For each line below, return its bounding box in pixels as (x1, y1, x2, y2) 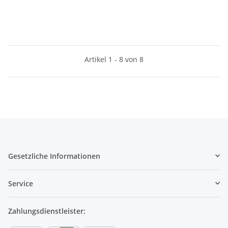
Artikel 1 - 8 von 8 (84, 54, 144, 64)
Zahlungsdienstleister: (8, 206, 85, 216)
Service (8, 178, 33, 188)
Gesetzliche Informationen (8, 151, 100, 161)
